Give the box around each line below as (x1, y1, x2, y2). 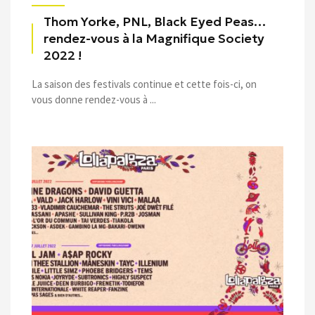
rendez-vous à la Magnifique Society (44, 31, 264, 46)
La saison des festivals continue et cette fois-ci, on (32, 77, 257, 91)
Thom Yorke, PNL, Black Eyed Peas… (44, 14, 266, 30)
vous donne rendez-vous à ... (32, 93, 156, 106)
